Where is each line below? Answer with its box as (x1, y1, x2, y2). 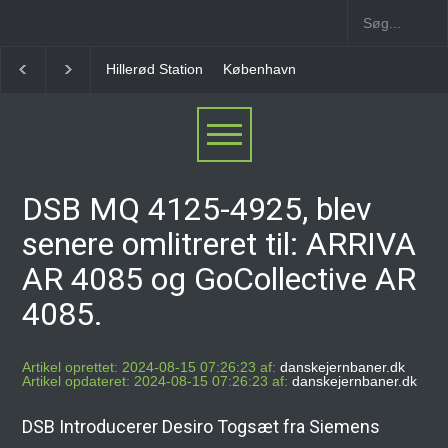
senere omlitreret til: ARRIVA (22, 225, 417, 263)
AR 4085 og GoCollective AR (22, 260, 417, 298)
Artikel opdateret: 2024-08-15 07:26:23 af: (22, 373, 289, 389)
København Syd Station (106, 61, 255, 77)
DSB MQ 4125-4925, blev (22, 190, 373, 228)
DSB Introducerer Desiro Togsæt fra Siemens (22, 416, 381, 437)
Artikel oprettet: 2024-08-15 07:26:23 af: (22, 359, 277, 375)
